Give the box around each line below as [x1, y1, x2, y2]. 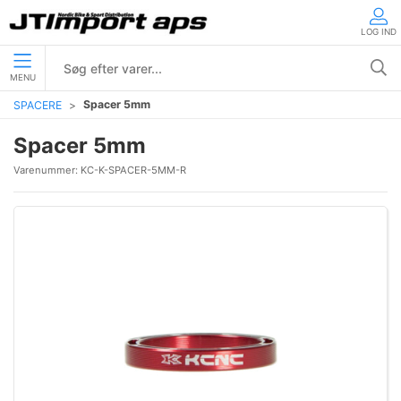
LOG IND [361, 26, 397, 37]
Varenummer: [13, 164, 81, 176]
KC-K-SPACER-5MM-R [81, 164, 186, 176]
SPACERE [13, 98, 62, 112]
